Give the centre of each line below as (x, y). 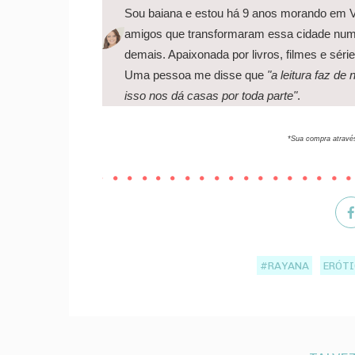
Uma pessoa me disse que (194, 76)
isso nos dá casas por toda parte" (211, 96)
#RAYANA (285, 265)
